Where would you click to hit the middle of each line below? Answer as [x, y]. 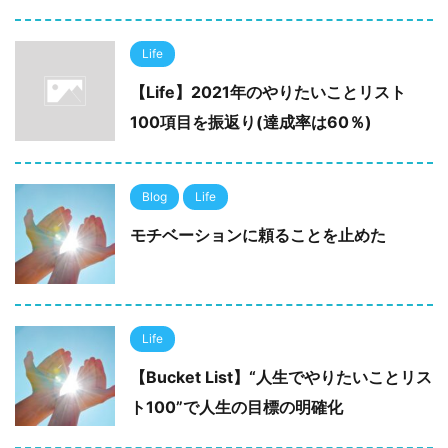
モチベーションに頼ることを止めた [258, 235]
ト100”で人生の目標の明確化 [236, 407]
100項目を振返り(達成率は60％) [251, 122]
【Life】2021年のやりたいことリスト [268, 92]
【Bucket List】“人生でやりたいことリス [281, 377]
